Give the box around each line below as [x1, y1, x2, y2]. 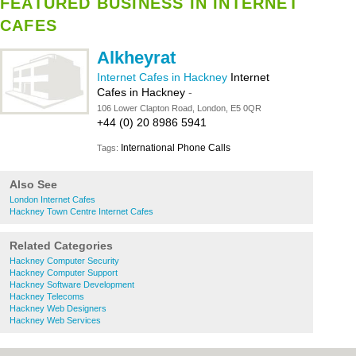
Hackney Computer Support [10, 268, 118, 277]
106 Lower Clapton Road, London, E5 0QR [97, 103, 261, 113]
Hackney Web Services [10, 315, 101, 325]
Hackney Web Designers [10, 304, 106, 313]
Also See [10, 178, 57, 191]
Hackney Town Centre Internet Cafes [10, 207, 153, 216]
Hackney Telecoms [10, 292, 84, 301]
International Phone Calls [121, 142, 230, 153]
